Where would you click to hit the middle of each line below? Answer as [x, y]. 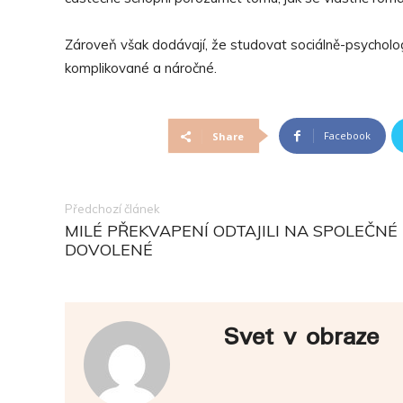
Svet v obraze [301, 338]
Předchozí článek [112, 209]
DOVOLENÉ [109, 250]
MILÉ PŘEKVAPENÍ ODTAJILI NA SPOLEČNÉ [231, 231]
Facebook [347, 135]
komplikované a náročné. [141, 68]
